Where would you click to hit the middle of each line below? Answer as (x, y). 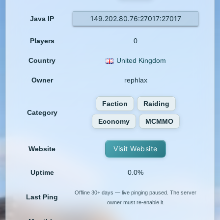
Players (42, 41)
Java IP (42, 19)
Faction (115, 104)
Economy (114, 122)
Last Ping (42, 197)
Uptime (42, 173)
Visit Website (136, 149)
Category (42, 113)
